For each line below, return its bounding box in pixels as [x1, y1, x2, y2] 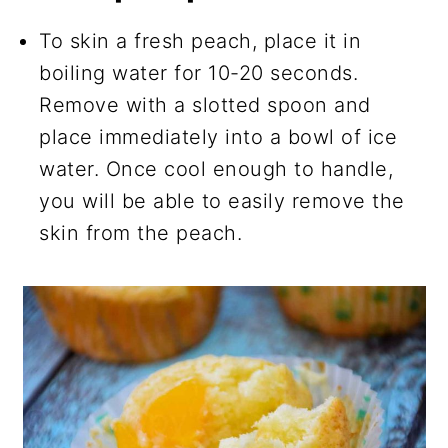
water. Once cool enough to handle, [39, 156, 394, 181]
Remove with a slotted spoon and [39, 92, 371, 117]
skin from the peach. [39, 220, 243, 245]
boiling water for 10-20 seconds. [39, 60, 359, 85]
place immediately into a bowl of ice [39, 124, 398, 149]
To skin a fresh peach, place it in [39, 28, 362, 53]
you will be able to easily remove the [39, 188, 405, 213]
